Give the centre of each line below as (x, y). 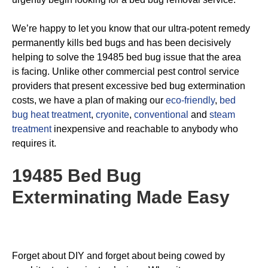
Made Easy (181, 197)
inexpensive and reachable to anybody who (145, 129)
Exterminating (72, 197)
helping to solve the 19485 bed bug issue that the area (127, 57)
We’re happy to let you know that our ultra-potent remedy (131, 28)
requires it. (34, 143)
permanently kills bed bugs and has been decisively (121, 43)
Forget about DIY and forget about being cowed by (118, 256)
